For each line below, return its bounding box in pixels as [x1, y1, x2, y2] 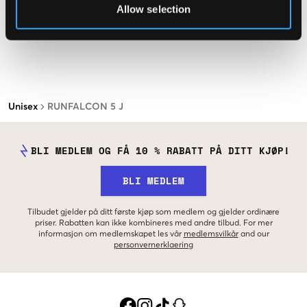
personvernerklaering [114, 241, 193, 250]
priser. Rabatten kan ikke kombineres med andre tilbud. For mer [34, 219, 273, 228]
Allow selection [116, 3, 191, 15]
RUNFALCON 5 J [47, 102, 123, 112]
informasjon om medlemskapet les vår [38, 230, 182, 239]
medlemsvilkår [183, 230, 238, 239]
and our [240, 230, 269, 239]
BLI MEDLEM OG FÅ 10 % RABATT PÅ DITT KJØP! [31, 143, 290, 158]
